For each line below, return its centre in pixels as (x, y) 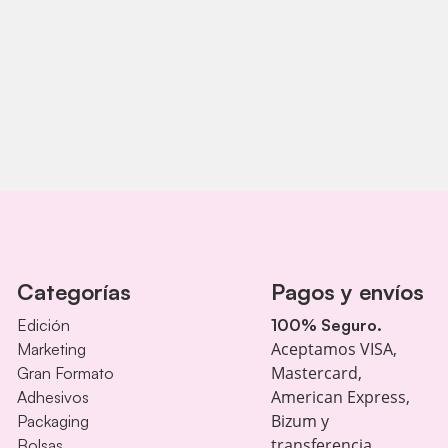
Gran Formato (66, 373)
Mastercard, (316, 373)
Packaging (53, 421)
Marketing (52, 349)
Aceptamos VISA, (333, 349)
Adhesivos (53, 397)
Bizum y (299, 421)
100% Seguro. (326, 325)
